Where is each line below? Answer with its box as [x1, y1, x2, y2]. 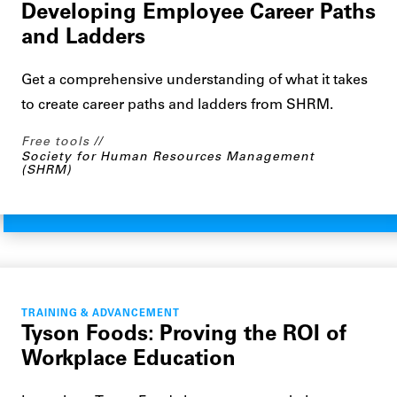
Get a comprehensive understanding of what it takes [21, 74, 368, 88]
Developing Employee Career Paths [21, 3, 376, 24]
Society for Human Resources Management [21, 151, 315, 164]
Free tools [21, 136, 90, 149]
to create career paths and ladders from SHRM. [21, 98, 333, 113]
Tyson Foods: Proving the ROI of [21, 324, 346, 346]
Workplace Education [21, 349, 236, 370]
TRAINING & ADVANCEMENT [21, 309, 180, 319]
